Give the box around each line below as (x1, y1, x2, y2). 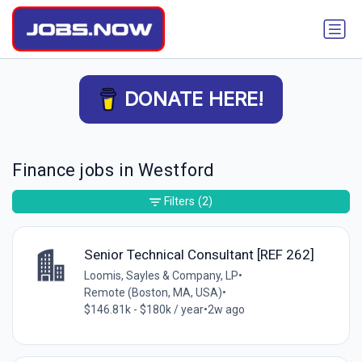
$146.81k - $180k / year (83, 302, 204, 316)
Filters (164, 195, 195, 208)
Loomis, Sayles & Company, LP (83, 268, 238, 282)
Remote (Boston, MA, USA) (83, 285, 222, 299)
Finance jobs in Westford (12, 160, 214, 181)
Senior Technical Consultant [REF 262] (83, 246, 314, 263)
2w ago (207, 302, 245, 316)
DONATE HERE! (124, 87, 263, 111)
